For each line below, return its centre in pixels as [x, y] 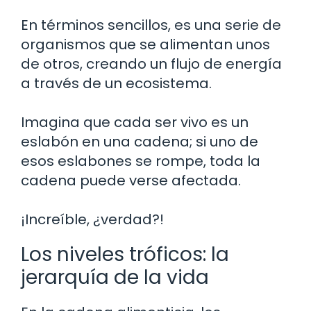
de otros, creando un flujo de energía [151, 64]
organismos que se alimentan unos [145, 44]
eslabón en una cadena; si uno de [140, 142]
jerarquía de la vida [115, 277]
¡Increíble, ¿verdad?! [92, 219]
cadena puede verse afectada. [131, 180]
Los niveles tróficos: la [125, 254]
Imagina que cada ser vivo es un [135, 122]
